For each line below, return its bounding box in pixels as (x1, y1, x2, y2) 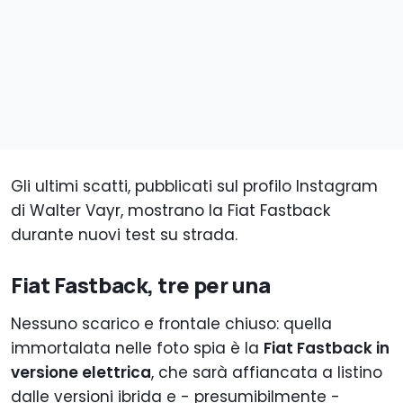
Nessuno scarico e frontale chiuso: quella (11, 313, 332, 336)
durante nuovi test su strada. (11, 224, 242, 246)
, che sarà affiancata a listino (151, 362, 382, 384)
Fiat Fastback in (264, 337, 390, 360)
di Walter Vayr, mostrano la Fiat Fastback (11, 200, 330, 222)
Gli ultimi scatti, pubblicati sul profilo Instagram (11, 175, 378, 198)
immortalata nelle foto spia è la (11, 337, 264, 360)
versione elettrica (11, 362, 151, 384)
